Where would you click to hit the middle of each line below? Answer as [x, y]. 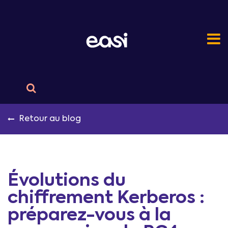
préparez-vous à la [89, 216]
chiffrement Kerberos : [106, 198]
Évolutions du [67, 181]
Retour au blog [50, 119]
